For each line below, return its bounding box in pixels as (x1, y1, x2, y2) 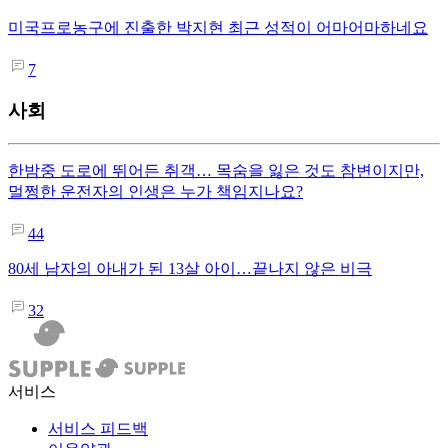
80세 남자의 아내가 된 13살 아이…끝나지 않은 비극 (8, 259, 372, 277)
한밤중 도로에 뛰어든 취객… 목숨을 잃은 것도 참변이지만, (8, 161, 424, 179)
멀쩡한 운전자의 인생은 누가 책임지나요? (8, 182, 303, 200)
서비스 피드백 (48, 419, 148, 437)
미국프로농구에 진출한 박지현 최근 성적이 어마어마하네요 (8, 19, 428, 37)
